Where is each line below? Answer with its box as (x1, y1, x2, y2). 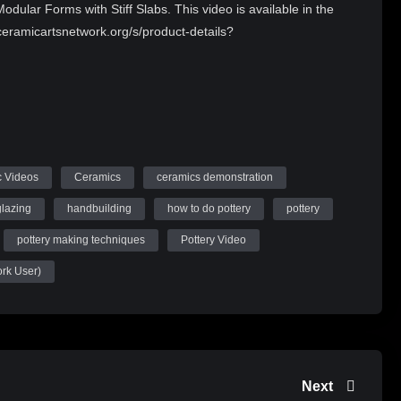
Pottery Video (181, 234, 246, 247)
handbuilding (67, 202, 132, 216)
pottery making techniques (17, 234, 145, 247)
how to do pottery (167, 202, 251, 216)
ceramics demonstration (157, 171, 273, 184)
